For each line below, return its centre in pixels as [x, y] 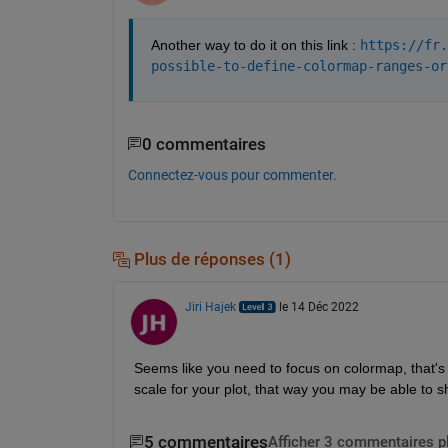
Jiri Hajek [210, 306]
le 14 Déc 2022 [318, 306]
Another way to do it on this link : [255, 44]
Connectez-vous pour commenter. [232, 175]
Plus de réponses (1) [210, 260]
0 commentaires [203, 144]
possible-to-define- [226, 65]
